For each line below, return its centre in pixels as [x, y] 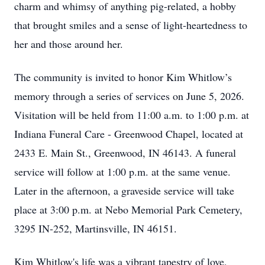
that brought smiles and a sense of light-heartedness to [131, 25]
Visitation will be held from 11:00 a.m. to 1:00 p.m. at [132, 115]
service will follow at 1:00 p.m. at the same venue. [122, 172]
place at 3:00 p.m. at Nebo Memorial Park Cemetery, [128, 209]
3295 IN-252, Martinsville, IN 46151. [96, 228]
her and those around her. [69, 44]
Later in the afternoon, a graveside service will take [124, 190]
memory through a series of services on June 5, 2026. [129, 96]
